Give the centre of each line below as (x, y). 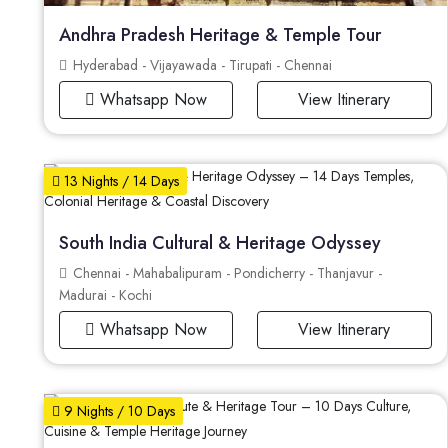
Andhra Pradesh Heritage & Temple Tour (220, 34)
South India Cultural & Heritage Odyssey (220, 242)
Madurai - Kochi (105, 294)
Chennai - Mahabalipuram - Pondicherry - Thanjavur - (225, 272)
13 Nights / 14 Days (119, 180)
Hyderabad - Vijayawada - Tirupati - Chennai (200, 64)
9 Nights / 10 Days (117, 410)
